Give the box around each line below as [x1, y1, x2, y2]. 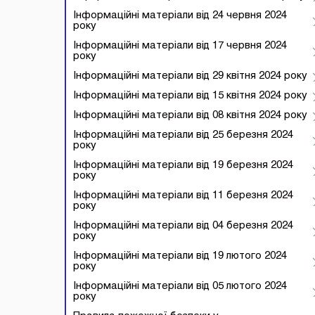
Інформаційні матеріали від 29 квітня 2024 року [73, 71, 307, 81]
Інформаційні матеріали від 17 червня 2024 [73, 41, 287, 51]
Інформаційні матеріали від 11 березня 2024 [73, 191, 293, 200]
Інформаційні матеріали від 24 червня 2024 [73, 11, 287, 20]
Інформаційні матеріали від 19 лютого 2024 [73, 251, 287, 261]
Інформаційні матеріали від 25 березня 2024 [73, 130, 293, 140]
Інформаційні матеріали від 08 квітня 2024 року [73, 110, 307, 120]
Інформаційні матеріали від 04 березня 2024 [73, 221, 293, 231]
